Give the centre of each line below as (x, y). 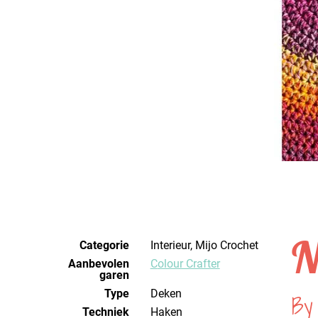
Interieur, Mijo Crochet (205, 245)
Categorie (104, 245)
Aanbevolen (98, 264)
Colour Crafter (188, 264)
